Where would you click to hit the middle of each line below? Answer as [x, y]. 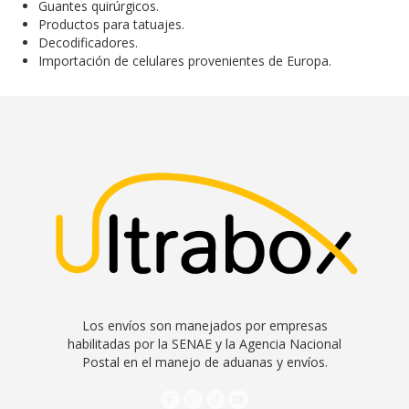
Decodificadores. [88, 43]
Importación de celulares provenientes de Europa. [185, 61]
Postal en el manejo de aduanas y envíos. [204, 362]
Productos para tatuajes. [111, 25]
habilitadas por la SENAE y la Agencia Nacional [204, 343]
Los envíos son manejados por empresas [204, 325]
